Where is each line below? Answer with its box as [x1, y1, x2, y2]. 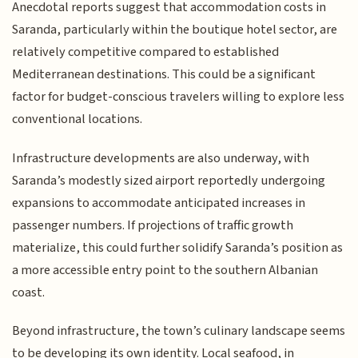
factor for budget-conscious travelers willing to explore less [12, 87, 345, 107]
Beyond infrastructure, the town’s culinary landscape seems [12, 321, 346, 341]
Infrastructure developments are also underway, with [12, 148, 310, 168]
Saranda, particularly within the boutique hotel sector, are [12, 20, 338, 40]
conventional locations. [12, 109, 143, 129]
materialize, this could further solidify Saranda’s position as [12, 237, 344, 257]
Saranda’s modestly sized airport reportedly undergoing [12, 170, 326, 190]
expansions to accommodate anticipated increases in [12, 193, 306, 213]
